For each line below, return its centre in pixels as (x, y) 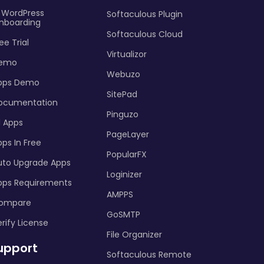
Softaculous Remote (149, 255)
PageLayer (128, 134)
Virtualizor (127, 54)
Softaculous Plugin (145, 14)
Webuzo (123, 74)
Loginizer (124, 174)
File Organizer (134, 235)
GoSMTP (123, 214)
